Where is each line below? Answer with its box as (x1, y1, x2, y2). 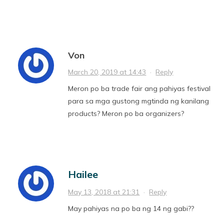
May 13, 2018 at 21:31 (68, 187, 140, 196)
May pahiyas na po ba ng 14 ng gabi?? (68, 203, 194, 213)
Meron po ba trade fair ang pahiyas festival (68, 83, 211, 93)
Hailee (68, 167, 98, 180)
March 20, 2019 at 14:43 (68, 67, 146, 76)
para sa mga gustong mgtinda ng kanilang (68, 96, 209, 105)
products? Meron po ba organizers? (68, 108, 184, 118)
